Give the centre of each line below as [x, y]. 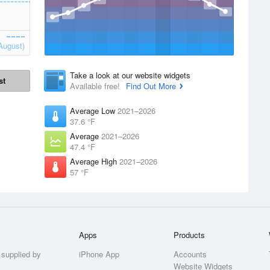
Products [190, 235]
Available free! [96, 86]
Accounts [190, 254]
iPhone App [99, 254]
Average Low [94, 111]
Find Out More [151, 86]
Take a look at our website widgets [130, 75]
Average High [95, 161]
